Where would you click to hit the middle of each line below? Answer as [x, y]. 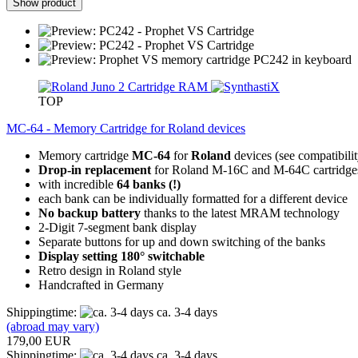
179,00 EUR [39, 340]
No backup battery [89, 213]
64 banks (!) [149, 184]
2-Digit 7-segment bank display [117, 227]
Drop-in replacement [95, 169]
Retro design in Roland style [110, 270]
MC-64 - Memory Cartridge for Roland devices [126, 128]
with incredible [78, 184]
